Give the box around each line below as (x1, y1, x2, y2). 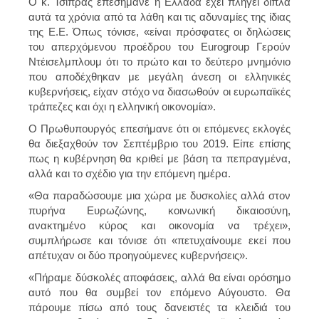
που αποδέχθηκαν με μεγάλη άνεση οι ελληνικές (28, 70, 291, 83)
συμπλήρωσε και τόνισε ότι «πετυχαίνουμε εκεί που (28, 234, 291, 246)
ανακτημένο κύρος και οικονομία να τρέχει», (28, 219, 291, 231)
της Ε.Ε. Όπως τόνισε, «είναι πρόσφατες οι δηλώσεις (28, 25, 291, 38)
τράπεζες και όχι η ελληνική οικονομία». (28, 100, 216, 113)
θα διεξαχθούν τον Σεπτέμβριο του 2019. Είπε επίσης (28, 137, 291, 150)
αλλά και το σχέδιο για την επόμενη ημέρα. (28, 167, 231, 179)
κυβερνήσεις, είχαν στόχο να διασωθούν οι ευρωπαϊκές (28, 85, 291, 98)
